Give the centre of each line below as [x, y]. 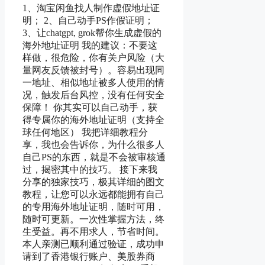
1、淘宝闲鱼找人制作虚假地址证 [91, 8]
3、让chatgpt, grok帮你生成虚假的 [92, 33]
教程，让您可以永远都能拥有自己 [93, 194]
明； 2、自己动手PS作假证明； [88, 20]
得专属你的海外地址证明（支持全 [93, 119]
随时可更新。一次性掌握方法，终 [93, 219]
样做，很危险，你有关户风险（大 [93, 57]
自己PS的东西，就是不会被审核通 [94, 157]
